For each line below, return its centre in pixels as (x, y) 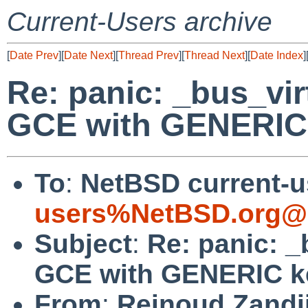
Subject (83, 243)
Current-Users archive (140, 22)
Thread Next (214, 55)
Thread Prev (148, 55)
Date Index (277, 55)
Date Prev (34, 55)
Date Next (88, 55)
